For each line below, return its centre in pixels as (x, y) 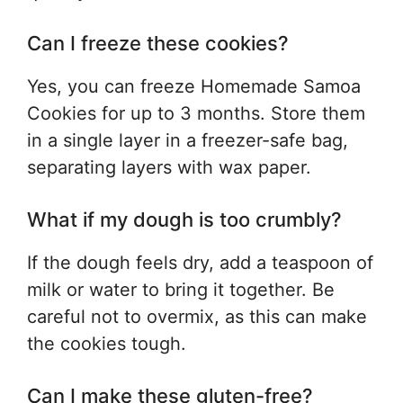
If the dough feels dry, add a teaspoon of (200, 263)
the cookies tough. (107, 344)
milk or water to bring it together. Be (181, 290)
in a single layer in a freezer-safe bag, (188, 140)
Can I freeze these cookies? (158, 43)
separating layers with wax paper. (169, 167)
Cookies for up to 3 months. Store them (196, 113)
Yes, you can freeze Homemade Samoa (194, 86)
